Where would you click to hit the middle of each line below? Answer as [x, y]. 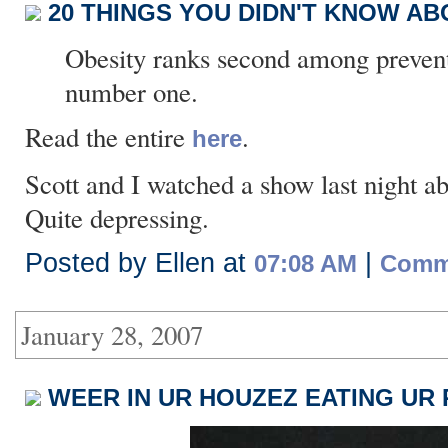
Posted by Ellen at [139, 263]
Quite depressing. [117, 218]
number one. [131, 92]
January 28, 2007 [112, 335]
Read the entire [108, 137]
